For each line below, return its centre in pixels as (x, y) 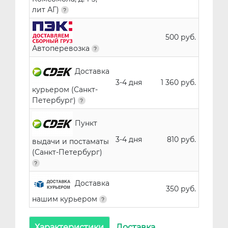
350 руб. (181, 189)
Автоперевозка (62, 48)
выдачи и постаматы (70, 141)
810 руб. (181, 139)
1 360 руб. (178, 82)
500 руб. (180, 37)
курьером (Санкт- (65, 89)
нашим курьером (65, 199)
